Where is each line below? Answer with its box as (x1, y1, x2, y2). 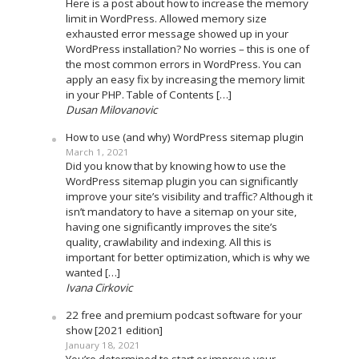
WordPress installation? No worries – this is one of (65, 42, 309, 57)
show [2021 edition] (65, 323, 163, 338)
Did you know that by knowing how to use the (65, 159, 286, 174)
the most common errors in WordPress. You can (65, 57, 301, 72)
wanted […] (65, 265, 120, 280)
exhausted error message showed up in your (65, 26, 288, 42)
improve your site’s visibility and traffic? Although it (65, 189, 313, 204)
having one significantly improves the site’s (65, 220, 277, 235)
